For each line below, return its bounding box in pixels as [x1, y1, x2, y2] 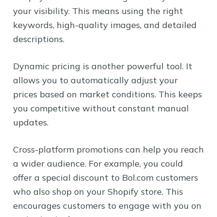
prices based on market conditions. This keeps [13, 88, 202, 100]
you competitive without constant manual [13, 102, 189, 114]
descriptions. [13, 33, 64, 45]
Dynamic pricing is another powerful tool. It [13, 60, 192, 72]
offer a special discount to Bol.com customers [13, 171, 198, 183]
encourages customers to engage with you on [13, 200, 201, 211]
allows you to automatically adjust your [13, 74, 178, 86]
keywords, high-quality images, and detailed [13, 19, 197, 31]
